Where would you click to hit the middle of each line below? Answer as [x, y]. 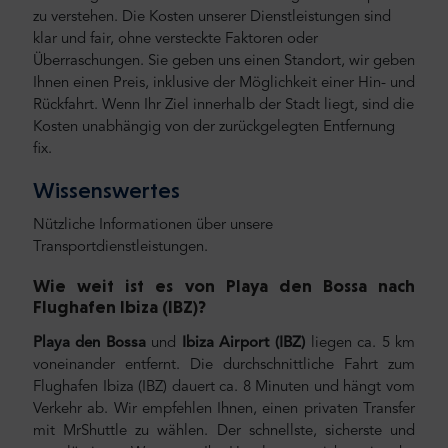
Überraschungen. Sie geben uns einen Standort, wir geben [224, 61]
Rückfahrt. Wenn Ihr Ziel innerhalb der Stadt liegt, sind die [223, 105]
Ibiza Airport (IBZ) [241, 344]
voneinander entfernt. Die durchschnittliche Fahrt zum [224, 366]
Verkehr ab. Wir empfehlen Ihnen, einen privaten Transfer [224, 410]
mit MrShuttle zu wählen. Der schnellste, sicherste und [224, 432]
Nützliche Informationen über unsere [153, 226]
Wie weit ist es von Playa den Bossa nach [224, 286]
